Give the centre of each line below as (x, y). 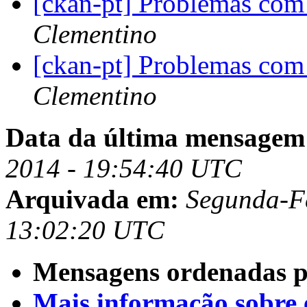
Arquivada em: (92, 199)
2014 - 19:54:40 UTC (124, 169)
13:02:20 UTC (85, 230)
